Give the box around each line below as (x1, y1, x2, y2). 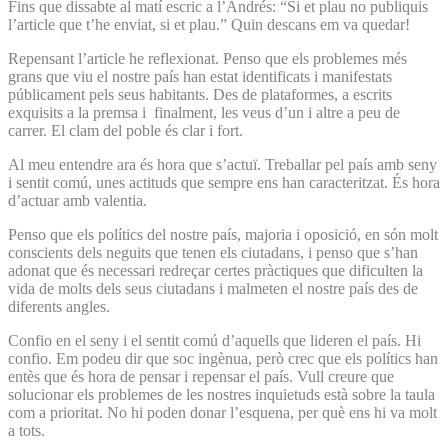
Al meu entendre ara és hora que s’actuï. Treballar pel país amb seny (8, 155, 437, 173)
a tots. (8, 421, 49, 439)
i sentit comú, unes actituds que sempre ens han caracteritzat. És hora (8, 173, 440, 191)
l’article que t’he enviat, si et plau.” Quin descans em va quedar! (8, 15, 410, 33)
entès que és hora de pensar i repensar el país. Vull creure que (8, 367, 394, 385)
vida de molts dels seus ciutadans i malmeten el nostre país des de (8, 279, 418, 297)
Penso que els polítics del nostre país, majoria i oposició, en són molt (8, 225, 438, 243)
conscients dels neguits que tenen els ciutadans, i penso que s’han (8, 243, 418, 261)
